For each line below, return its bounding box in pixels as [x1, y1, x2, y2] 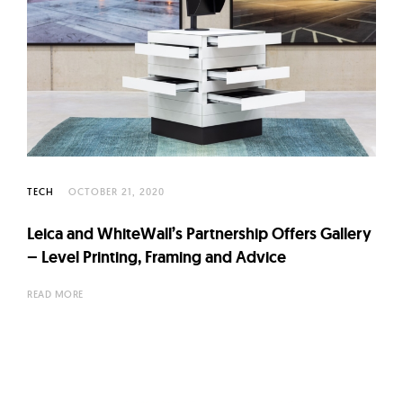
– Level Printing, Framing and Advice [27, 246, 286, 268]
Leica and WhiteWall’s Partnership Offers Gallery [27, 223, 372, 245]
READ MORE [27, 288, 84, 301]
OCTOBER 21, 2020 [68, 185, 165, 199]
